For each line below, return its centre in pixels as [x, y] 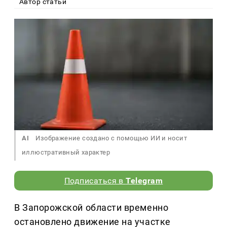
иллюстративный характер [66, 153]
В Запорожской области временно [91, 208]
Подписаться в [95, 181]
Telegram [144, 181]
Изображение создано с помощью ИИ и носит [111, 138]
